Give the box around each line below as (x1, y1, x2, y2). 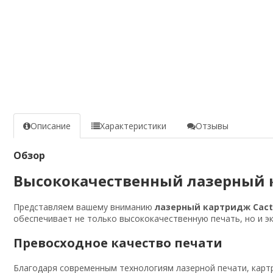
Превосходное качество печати (13, 234, 222, 251)
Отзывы (196, 119, 229, 132)
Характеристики (100, 119, 166, 132)
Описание (30, 119, 71, 132)
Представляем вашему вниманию (13, 200, 155, 213)
